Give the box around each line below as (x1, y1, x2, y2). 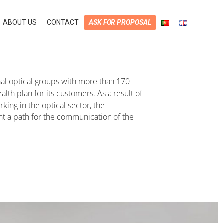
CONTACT (47, 18, 79, 26)
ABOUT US (3, 18, 37, 26)
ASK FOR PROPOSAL (89, 18, 151, 26)
